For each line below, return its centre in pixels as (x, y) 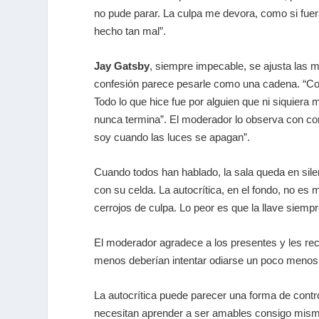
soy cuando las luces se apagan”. (172, 137)
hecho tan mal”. (130, 31)
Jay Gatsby (122, 66)
